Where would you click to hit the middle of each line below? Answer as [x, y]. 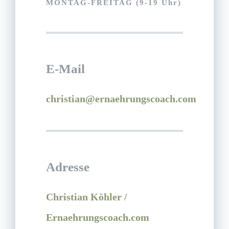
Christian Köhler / [87, 197]
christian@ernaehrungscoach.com [121, 99]
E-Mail [65, 69]
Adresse [68, 167]
